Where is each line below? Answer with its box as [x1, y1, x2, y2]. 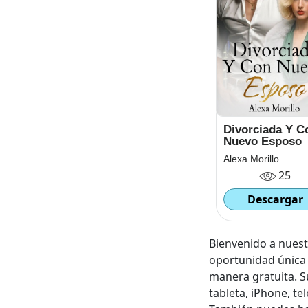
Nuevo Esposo [223, 135, 302, 148]
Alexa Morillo [223, 153, 279, 164]
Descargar [247, 192, 303, 207]
